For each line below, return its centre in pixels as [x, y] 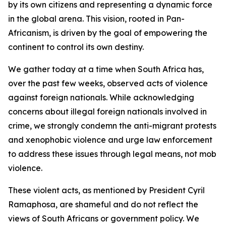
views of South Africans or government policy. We [104, 218]
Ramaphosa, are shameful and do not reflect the [103, 204]
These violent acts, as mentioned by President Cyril [106, 190]
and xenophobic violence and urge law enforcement [110, 140]
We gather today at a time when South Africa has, [106, 69]
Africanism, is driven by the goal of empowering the [108, 33]
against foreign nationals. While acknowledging [101, 97]
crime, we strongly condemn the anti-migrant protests [112, 126]
